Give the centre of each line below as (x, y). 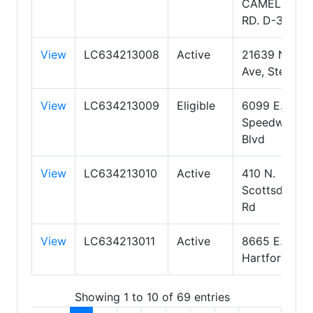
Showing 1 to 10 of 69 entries (152, 297)
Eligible (196, 105)
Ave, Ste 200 (276, 71)
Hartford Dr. (274, 257)
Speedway (269, 122)
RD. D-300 (269, 20)
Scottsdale (270, 190)
